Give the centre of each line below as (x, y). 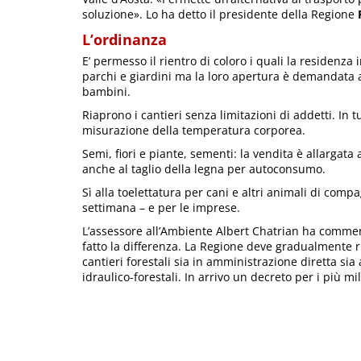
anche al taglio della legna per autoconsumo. (204, 169)
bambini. (106, 92)
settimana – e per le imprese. (161, 208)
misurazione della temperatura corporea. (194, 131)
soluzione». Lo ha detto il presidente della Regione (218, 15)
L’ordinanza (124, 40)
